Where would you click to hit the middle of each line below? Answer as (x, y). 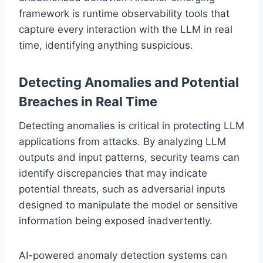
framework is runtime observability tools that (124, 13)
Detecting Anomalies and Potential (129, 82)
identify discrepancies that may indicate (113, 173)
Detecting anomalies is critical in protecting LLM (131, 125)
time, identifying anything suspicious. (106, 45)
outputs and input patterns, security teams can (129, 157)
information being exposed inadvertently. (116, 220)
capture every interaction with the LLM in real (126, 29)
